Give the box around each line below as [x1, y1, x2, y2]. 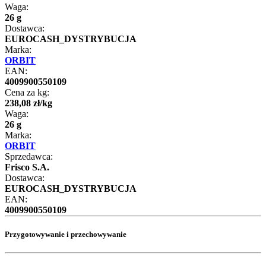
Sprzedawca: [5, 151, 53, 162]
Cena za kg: [5, 87, 49, 98]
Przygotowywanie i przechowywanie [5, 230, 126, 239]
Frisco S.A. [5, 162, 49, 173]
